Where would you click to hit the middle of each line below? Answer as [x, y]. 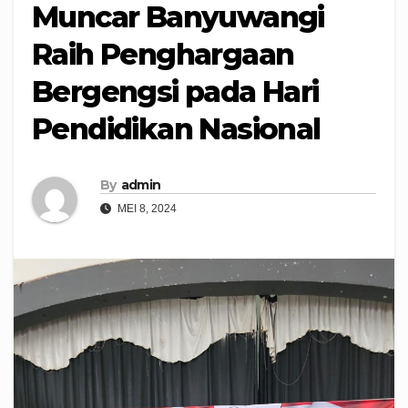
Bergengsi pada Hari [175, 92]
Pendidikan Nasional [176, 129]
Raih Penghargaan [163, 54]
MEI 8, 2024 [146, 209]
